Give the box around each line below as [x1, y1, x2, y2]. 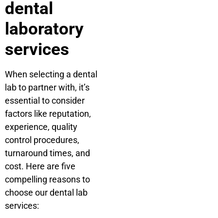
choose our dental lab [5, 187, 88, 198]
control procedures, [5, 134, 79, 145]
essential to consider [5, 95, 85, 106]
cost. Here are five [5, 161, 75, 171]
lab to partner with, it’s [5, 82, 90, 92]
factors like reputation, [5, 108, 91, 119]
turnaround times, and [5, 147, 90, 158]
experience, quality [5, 121, 77, 132]
